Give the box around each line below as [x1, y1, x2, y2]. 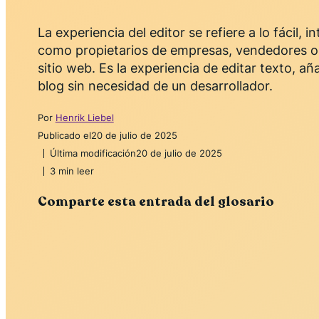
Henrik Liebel [55, 112, 114, 124]
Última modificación [49, 147, 136, 159]
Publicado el [37, 130, 91, 142]
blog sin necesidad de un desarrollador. [37, 78, 273, 94]
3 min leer [49, 165, 94, 177]
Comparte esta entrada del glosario [37, 193, 274, 211]
